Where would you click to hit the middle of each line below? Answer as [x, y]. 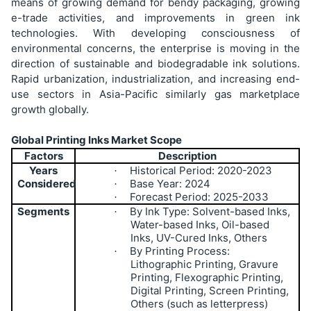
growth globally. [50, 109]
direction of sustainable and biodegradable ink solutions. [155, 63]
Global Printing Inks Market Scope [96, 140]
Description [187, 155]
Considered [47, 183]
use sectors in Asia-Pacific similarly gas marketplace [155, 94]
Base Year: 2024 [170, 183]
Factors [43, 155]
